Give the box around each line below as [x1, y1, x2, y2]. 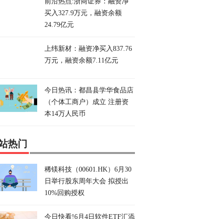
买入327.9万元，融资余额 [44, 9, 122, 17]
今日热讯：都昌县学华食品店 [44, 87, 133, 94]
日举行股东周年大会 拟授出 [44, 177, 129, 185]
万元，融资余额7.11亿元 [44, 57, 118, 64]
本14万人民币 [44, 110, 86, 117]
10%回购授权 [44, 189, 85, 197]
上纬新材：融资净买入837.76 [44, 45, 132, 52]
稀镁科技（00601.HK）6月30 [44, 166, 131, 173]
